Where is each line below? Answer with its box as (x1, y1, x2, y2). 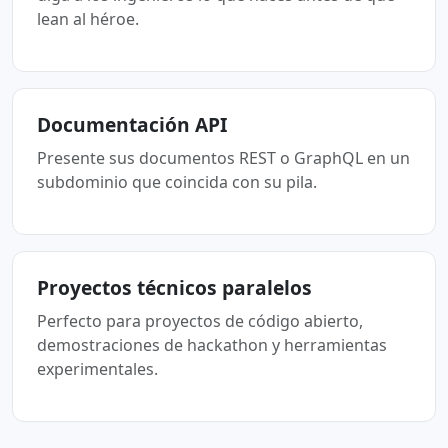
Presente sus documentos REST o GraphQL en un (37, 147, 410, 169)
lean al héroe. (37, 8, 139, 30)
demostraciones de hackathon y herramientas (37, 334, 387, 356)
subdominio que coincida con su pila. (37, 171, 317, 193)
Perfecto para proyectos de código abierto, (37, 310, 363, 332)
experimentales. (37, 358, 158, 380)
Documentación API (37, 111, 227, 138)
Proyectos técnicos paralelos (37, 274, 312, 301)
